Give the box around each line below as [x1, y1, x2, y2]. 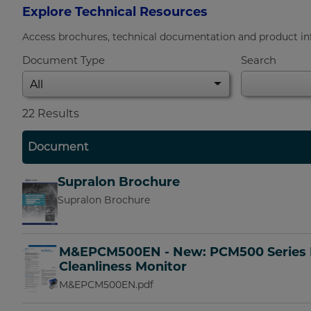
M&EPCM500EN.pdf [59, 278, 154, 291]
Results [35, 107, 79, 121]
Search [241, 53, 276, 67]
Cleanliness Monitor [59, 258, 187, 274]
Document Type [22, 53, 105, 67]
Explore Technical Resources [22, 3, 208, 19]
